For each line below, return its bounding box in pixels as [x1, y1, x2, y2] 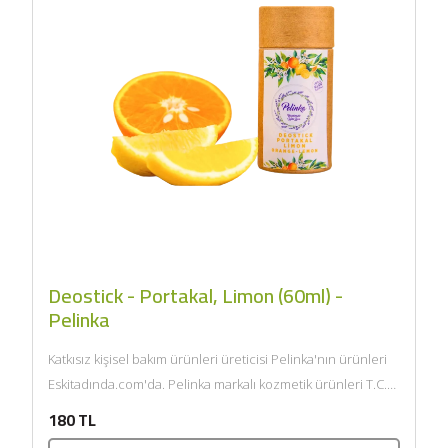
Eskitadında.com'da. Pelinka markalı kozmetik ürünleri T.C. [47, 374, 387, 393]
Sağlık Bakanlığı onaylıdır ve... [47, 399, 217, 418]
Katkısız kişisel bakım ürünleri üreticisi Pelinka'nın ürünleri [47, 349, 387, 368]
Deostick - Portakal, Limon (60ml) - [47, 276, 343, 314]
